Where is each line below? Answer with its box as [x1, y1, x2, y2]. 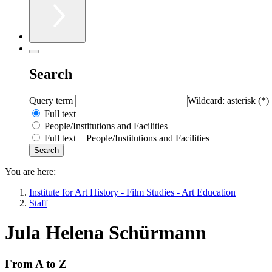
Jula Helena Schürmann [5, 222, 206, 244]
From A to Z [5, 257, 67, 270]
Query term [29, 95, 75, 106]
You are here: [5, 166, 56, 177]
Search [29, 66, 72, 82]
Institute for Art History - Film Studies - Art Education [29, 186, 236, 197]
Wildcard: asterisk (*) [188, 95, 269, 106]
